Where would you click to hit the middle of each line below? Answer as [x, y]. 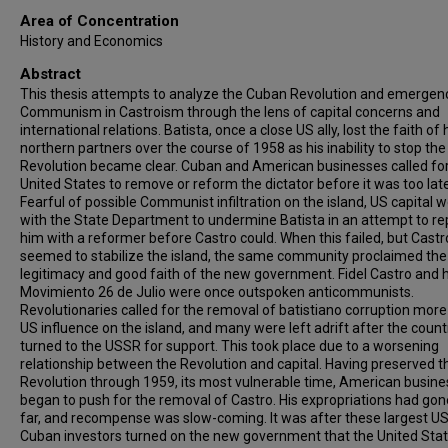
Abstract [50, 74]
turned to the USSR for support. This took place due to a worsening [229, 346]
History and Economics [91, 41]
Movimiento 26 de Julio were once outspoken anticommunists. [217, 292]
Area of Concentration [99, 21]
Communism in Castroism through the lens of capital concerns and [230, 112]
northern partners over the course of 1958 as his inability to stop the [233, 148]
